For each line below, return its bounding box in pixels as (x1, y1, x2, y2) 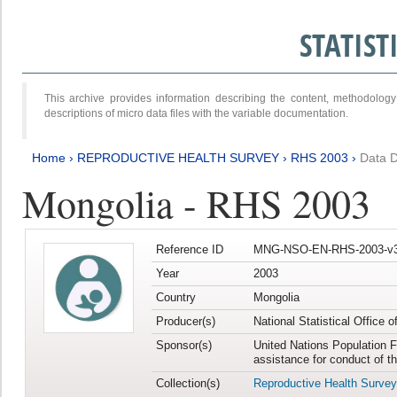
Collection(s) (155, 377, 220, 391)
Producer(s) (155, 315, 215, 329)
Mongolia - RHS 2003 (22, 175, 370, 229)
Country (155, 291, 196, 305)
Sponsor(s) (155, 339, 212, 353)
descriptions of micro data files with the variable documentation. (44, 106, 348, 120)
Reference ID (155, 243, 223, 257)
